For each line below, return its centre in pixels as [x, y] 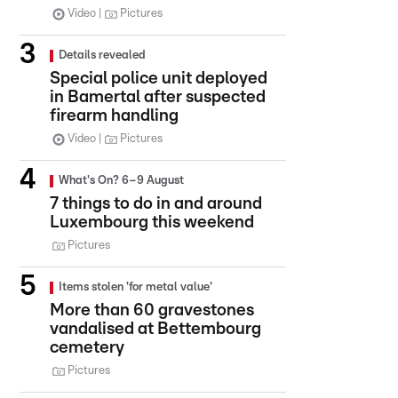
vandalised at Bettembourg [155, 329]
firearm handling [114, 116]
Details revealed [102, 56]
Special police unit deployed [159, 79]
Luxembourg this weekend [152, 223]
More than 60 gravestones [152, 310]
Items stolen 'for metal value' [135, 287]
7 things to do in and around [156, 204]
